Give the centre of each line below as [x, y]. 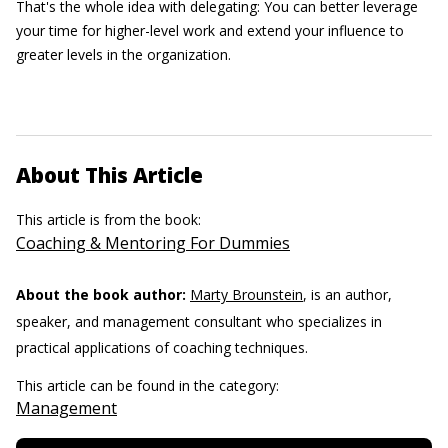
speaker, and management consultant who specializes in [199, 321]
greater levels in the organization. [123, 54]
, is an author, [347, 294]
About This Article [109, 175]
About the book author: [101, 294]
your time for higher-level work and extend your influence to [210, 30]
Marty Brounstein [246, 294]
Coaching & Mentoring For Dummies [153, 243]
